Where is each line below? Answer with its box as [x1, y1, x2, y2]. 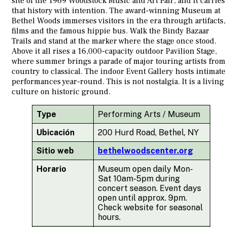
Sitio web [36, 146, 74, 156]
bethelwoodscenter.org [98, 146, 193, 156]
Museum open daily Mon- [98, 164, 193, 174]
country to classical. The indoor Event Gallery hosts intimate [12, 66, 225, 77]
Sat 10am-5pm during [98, 174, 180, 184]
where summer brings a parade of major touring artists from [12, 56, 225, 67]
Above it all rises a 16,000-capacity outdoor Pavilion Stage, [12, 46, 217, 57]
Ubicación [36, 128, 74, 138]
